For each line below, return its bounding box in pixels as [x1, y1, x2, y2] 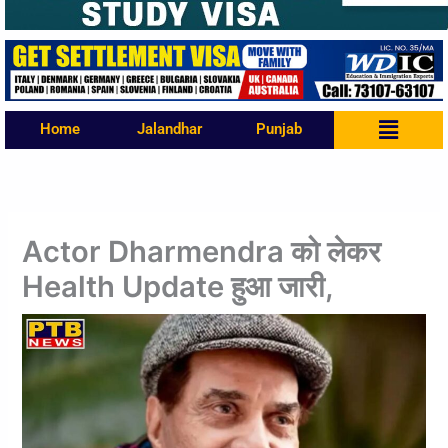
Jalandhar [136, 120, 202, 139]
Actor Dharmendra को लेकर [22, 233, 382, 269]
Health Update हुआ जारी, [22, 268, 335, 304]
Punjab [255, 120, 302, 139]
